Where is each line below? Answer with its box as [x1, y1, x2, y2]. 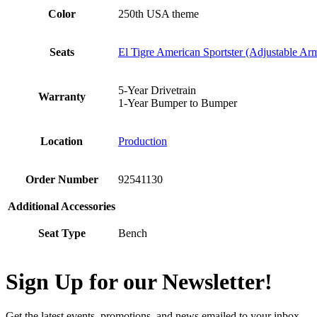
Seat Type [38, 227, 86, 240]
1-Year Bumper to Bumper [118, 97, 237, 110]
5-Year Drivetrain [118, 84, 196, 97]
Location [40, 135, 83, 148]
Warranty [38, 91, 86, 103]
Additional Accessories [8, 200, 115, 213]
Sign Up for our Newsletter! [6, 268, 272, 294]
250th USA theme [118, 8, 199, 21]
